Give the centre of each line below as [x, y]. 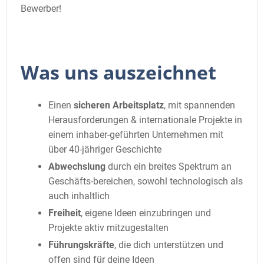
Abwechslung [77, 167]
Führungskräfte [81, 245]
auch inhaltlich [79, 196]
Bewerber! [41, 9]
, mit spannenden [199, 105]
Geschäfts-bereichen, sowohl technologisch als [146, 181]
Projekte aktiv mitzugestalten [108, 228]
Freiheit [65, 213]
